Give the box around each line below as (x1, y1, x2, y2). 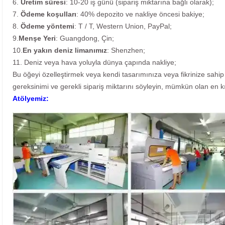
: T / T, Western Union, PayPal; (74, 22, 172, 31)
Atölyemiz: (13, 94, 49, 103)
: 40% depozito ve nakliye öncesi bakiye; (76, 10, 204, 19)
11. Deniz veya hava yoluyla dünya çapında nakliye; (13, 58, 176, 67)
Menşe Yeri (19, 34, 56, 43)
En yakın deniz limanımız (23, 46, 107, 55)
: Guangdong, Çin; (56, 34, 114, 43)
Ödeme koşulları (21, 10, 76, 19)
